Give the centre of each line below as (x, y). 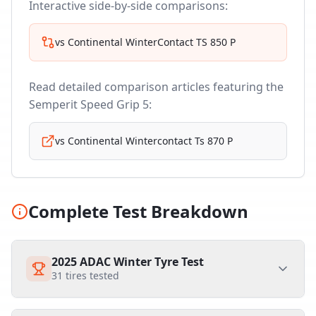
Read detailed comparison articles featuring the (156, 87)
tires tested (91, 275)
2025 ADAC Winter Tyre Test (128, 262)
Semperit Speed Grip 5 (89, 104)
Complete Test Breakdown (138, 211)
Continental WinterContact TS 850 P (152, 42)
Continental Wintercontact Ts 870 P (150, 141)
